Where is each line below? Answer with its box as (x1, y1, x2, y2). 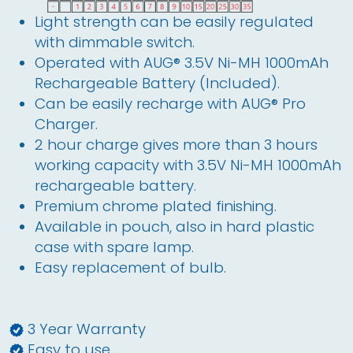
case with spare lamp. (35, 237, 194, 257)
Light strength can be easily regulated (35, 12, 314, 32)
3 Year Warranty (28, 319, 146, 339)
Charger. (35, 114, 98, 134)
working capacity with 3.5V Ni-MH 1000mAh (35, 155, 341, 175)
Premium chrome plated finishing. (35, 196, 277, 216)
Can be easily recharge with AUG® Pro (35, 94, 306, 113)
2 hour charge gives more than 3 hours (35, 135, 318, 154)
